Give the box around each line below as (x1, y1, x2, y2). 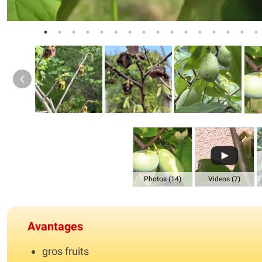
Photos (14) (143, 174, 181, 183)
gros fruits (42, 244, 89, 257)
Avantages (27, 219, 83, 233)
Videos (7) (208, 174, 241, 183)
